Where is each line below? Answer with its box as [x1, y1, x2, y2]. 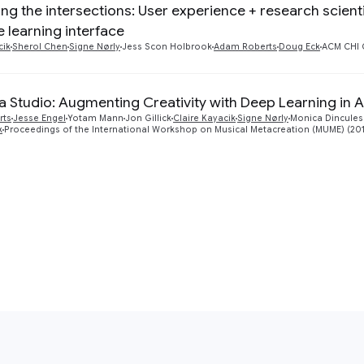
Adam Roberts [214, 41, 277, 52]
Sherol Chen [12, 41, 67, 52]
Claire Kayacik [173, 113, 236, 123]
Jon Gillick [125, 113, 171, 123]
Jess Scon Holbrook [122, 41, 212, 52]
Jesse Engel [13, 113, 66, 123]
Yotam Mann [67, 113, 123, 123]
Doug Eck [279, 41, 320, 52]
